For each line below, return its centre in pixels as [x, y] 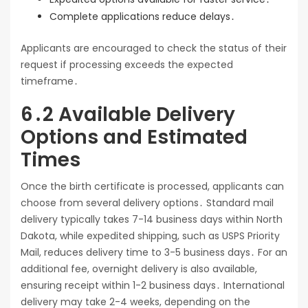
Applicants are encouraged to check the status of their [154, 48]
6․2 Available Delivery [128, 115]
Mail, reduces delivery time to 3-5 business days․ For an [154, 253]
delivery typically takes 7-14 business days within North [152, 220]
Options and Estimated [134, 137]
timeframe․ [49, 81]
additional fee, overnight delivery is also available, [139, 269]
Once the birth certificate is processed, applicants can [152, 187]
